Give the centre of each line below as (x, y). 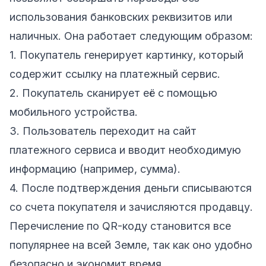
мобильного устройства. (74, 112)
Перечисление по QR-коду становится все (120, 226)
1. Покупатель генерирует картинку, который (126, 55)
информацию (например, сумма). (95, 169)
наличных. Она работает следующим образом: (131, 36)
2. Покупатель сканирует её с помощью (113, 93)
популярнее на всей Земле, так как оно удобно (131, 245)
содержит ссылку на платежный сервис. (115, 74)
